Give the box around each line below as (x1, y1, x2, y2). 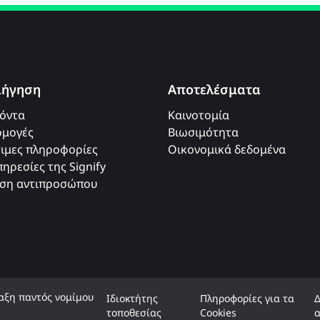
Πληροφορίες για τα (200, 291, 295, 305)
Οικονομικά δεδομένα (167, 141, 286, 157)
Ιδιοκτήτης (106, 291, 159, 305)
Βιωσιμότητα (167, 124, 239, 140)
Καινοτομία (167, 106, 229, 123)
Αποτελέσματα (167, 80, 261, 98)
